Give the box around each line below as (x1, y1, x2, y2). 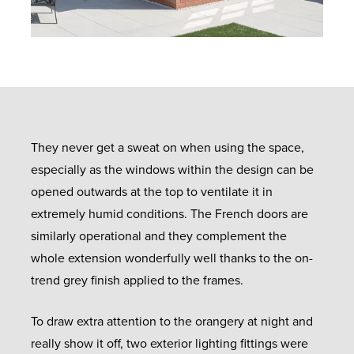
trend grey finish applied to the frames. (31, 272, 243, 288)
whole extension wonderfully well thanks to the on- (31, 250, 313, 266)
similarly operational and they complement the (31, 228, 287, 244)
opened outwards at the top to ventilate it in (31, 183, 273, 200)
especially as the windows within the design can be (31, 161, 314, 178)
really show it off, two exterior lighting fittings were (31, 335, 308, 352)
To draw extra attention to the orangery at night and (31, 313, 313, 330)
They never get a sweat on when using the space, (31, 139, 304, 156)
